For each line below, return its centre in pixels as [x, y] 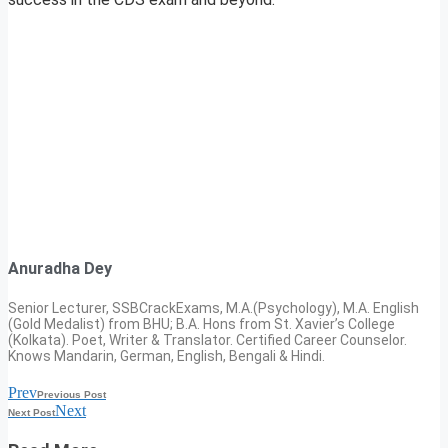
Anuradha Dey [60, 269]
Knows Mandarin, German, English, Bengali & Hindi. [166, 355]
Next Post [31, 412]
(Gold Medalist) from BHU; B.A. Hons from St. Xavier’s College [201, 323]
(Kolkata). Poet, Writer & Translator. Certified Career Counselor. [207, 339]
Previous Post [71, 394]
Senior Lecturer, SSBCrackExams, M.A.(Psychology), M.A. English [213, 307]
